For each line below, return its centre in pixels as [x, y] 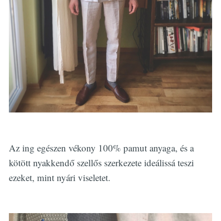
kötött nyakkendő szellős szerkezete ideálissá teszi [101, 162]
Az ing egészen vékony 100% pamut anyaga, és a [101, 147]
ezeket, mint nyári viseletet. [59, 177]
